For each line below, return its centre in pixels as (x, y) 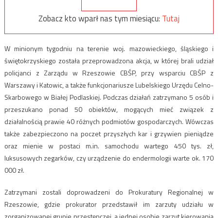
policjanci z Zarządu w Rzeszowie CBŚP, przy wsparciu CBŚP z (109, 73)
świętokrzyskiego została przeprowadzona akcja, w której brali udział (109, 61)
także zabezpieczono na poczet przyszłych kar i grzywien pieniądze (109, 134)
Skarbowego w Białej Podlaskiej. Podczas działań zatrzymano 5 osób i (109, 97)
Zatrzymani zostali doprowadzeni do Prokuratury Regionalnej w (109, 192)
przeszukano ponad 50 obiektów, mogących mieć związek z (109, 109)
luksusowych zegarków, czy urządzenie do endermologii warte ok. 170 (109, 158)
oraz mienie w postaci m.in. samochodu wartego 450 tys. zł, (109, 146)
